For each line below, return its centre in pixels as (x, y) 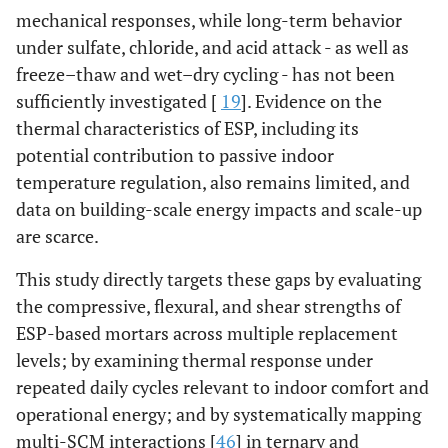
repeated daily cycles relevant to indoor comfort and (222, 387)
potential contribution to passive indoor (175, 155)
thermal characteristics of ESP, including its (187, 128)
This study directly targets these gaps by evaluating (218, 279)
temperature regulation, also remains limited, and (213, 182)
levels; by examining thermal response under (194, 360)
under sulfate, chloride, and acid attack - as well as (212, 47)
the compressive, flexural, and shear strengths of (208, 306)
